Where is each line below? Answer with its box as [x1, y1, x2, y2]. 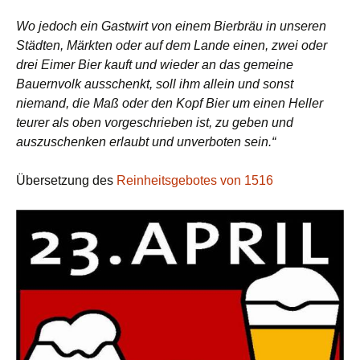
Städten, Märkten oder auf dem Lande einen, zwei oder [16, 39, 327, 53]
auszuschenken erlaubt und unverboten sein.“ [16, 135, 276, 149]
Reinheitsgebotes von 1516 [117, 174, 273, 188]
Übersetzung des [16, 174, 117, 188]
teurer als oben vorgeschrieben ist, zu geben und [16, 116, 293, 130]
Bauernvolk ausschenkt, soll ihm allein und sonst [16, 77, 293, 92]
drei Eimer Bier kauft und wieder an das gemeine [16, 58, 293, 72]
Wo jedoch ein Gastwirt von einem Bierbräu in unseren [16, 19, 326, 34]
